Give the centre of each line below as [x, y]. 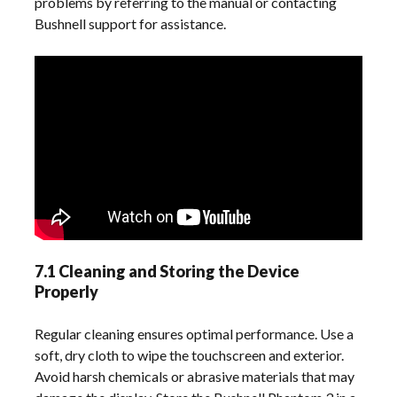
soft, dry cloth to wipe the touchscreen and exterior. [190, 355]
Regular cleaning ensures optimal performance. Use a [195, 334]
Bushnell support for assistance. [131, 24]
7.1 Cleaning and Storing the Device [167, 271]
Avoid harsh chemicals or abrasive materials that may [195, 376]
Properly [67, 292]
